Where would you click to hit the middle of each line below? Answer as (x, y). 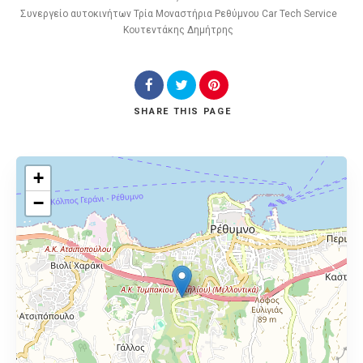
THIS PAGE (202, 112)
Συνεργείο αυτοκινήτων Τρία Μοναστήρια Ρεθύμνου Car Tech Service (178, 14)
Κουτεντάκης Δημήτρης (178, 30)
